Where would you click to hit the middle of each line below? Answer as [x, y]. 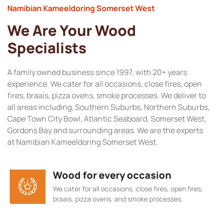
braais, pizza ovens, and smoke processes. [118, 199]
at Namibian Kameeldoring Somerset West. [83, 142]
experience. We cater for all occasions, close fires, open [105, 84]
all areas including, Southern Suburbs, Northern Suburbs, [108, 107]
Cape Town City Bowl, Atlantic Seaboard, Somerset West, [107, 119]
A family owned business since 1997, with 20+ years [97, 72]
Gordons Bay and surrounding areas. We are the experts [105, 131]
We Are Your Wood [72, 31]
